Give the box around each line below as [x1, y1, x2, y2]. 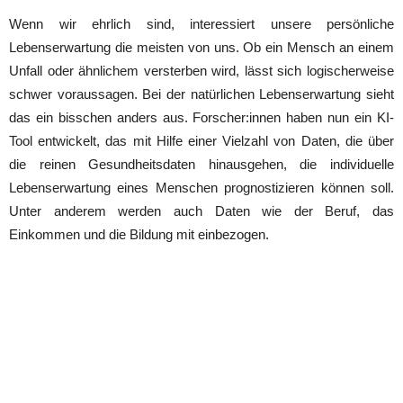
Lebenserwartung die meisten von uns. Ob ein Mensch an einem [9, 39, 394, 55]
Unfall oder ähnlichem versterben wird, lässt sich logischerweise [9, 62, 394, 78]
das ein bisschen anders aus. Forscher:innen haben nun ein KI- [9, 109, 394, 125]
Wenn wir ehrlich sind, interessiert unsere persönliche [9, 15, 394, 31]
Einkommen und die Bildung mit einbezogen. [9, 226, 269, 242]
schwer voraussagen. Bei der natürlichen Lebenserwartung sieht [9, 85, 394, 102]
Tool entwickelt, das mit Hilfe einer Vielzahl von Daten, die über [9, 132, 394, 148]
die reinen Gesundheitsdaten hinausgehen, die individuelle [9, 156, 394, 172]
